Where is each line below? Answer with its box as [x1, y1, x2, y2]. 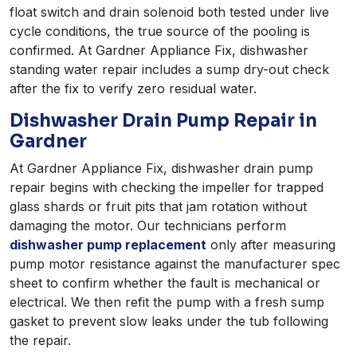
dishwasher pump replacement [10, 237, 206, 253]
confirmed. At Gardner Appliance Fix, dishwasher [10, 42, 308, 59]
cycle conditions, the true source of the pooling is [10, 23, 310, 40]
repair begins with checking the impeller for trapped [10, 179, 324, 196]
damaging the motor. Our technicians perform [10, 218, 286, 234]
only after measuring [206, 237, 335, 253]
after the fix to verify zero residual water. [10, 80, 257, 97]
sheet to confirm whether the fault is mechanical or [10, 275, 320, 292]
